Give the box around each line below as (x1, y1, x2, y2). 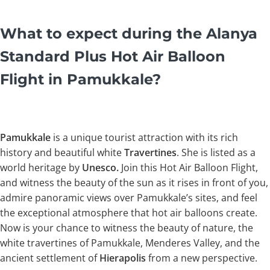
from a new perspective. (146, 251, 257, 265)
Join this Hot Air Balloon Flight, (121, 161, 258, 175)
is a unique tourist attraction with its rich (51, 131, 238, 145)
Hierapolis (99, 251, 146, 265)
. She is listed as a (177, 146, 256, 160)
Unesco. (82, 161, 121, 175)
